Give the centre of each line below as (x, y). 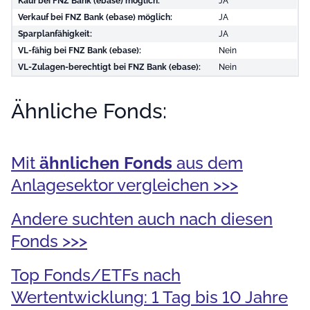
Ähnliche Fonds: (89, 111)
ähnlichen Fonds (106, 163)
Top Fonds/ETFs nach (96, 275)
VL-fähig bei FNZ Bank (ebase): (80, 51)
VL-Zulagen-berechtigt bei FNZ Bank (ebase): (109, 67)
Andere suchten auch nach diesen (142, 219)
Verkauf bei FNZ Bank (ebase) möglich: (95, 17)
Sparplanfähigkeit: (55, 34)
